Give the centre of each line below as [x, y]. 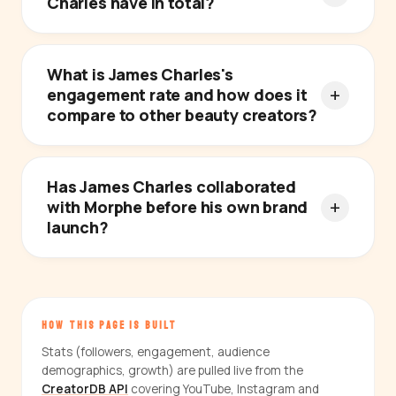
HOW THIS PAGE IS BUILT [110, 326]
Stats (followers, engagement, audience [156, 352]
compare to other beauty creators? [183, 115]
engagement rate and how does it [177, 95]
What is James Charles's [140, 75]
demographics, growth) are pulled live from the [172, 371]
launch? [78, 228]
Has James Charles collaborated [171, 187]
